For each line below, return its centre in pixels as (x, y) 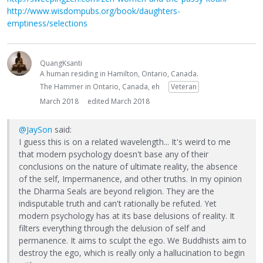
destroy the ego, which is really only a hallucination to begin (132, 253)
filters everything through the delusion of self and (112, 228)
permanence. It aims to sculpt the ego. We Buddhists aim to (133, 241)
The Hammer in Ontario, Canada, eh (100, 87)
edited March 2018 (119, 102)
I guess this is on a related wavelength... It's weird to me (125, 142)
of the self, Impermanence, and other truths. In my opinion (130, 179)
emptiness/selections (47, 23)
